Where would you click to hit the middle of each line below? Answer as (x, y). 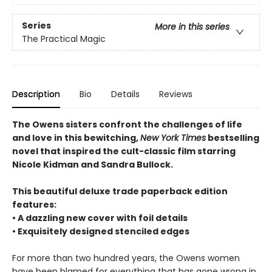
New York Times (173, 138)
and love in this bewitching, (76, 138)
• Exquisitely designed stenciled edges (101, 232)
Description (36, 94)
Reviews (176, 94)
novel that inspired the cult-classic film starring (124, 151)
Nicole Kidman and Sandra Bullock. (93, 165)
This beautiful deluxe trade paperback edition (120, 192)
